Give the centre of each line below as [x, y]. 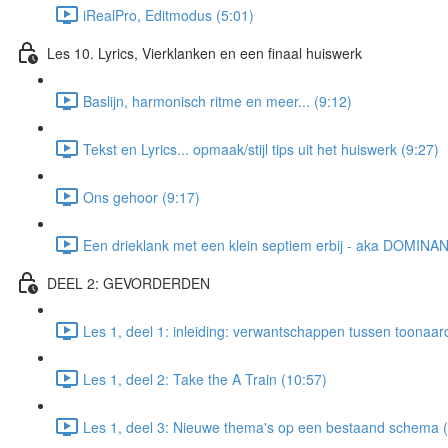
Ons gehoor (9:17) [141, 196]
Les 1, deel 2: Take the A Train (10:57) [205, 378]
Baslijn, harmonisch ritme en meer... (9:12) [217, 100]
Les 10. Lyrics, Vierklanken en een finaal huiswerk [204, 52]
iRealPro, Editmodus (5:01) [168, 14]
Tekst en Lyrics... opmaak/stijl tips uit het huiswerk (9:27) [261, 148]
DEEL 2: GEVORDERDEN [128, 282]
